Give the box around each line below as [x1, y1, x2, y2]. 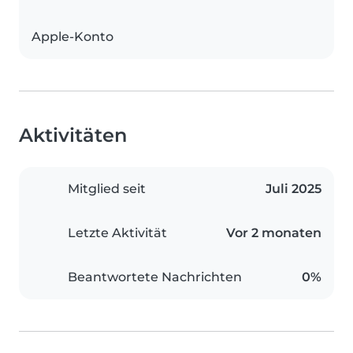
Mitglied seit [68, 181, 146, 197]
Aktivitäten [19, 124, 127, 147]
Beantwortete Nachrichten [68, 269, 242, 285]
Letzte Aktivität [68, 225, 167, 241]
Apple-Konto [32, 29, 113, 45]
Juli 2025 [266, 181, 321, 197]
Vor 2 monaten [226, 225, 321, 241]
